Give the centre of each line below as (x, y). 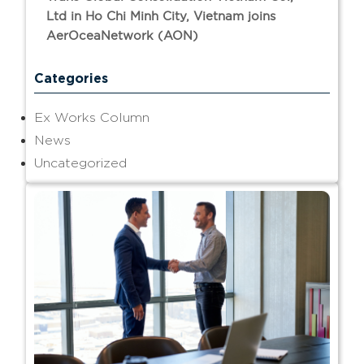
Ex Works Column (92, 117)
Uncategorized (81, 162)
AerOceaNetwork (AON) (123, 35)
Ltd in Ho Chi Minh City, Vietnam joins (161, 15)
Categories (71, 78)
